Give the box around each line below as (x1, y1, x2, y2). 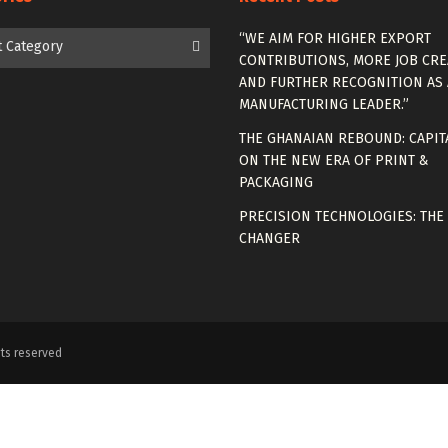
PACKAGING (239, 173, 313, 191)
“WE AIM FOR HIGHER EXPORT (239, 29, 431, 47)
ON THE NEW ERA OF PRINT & (239, 151, 429, 169)
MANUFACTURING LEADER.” (239, 95, 409, 113)
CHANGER (239, 229, 300, 247)
